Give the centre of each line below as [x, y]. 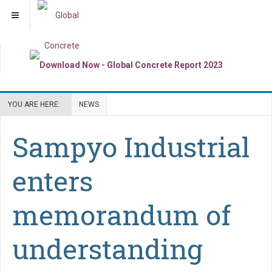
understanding [107, 248]
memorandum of [121, 214]
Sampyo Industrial [131, 146]
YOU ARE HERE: [36, 104]
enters [53, 180]
